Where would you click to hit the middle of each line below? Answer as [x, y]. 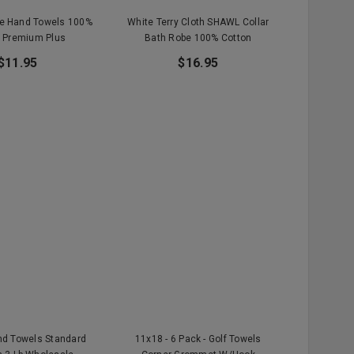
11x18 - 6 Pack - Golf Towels [198, 339]
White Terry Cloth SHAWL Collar [198, 22]
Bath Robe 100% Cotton [198, 38]
